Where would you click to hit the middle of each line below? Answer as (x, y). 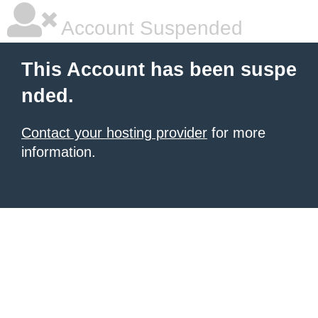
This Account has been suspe (159, 70)
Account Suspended (150, 28)
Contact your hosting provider (114, 133)
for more (236, 133)
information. (59, 152)
